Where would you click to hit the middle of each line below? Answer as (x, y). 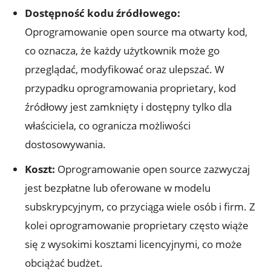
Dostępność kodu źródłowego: (103, 13)
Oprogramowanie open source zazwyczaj (152, 169)
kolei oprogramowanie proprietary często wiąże (137, 225)
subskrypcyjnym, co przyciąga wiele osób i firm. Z (140, 206)
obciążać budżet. (64, 263)
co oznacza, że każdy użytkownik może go (122, 50)
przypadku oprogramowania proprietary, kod (130, 88)
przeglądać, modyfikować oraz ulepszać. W (125, 69)
